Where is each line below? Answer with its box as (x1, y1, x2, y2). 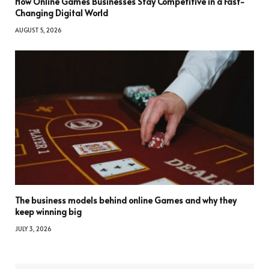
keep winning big (15, 206, 82, 218)
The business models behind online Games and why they (15, 195, 237, 207)
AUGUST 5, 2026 (15, 26, 62, 35)
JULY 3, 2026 (15, 225, 52, 234)
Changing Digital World (15, 7, 110, 19)
